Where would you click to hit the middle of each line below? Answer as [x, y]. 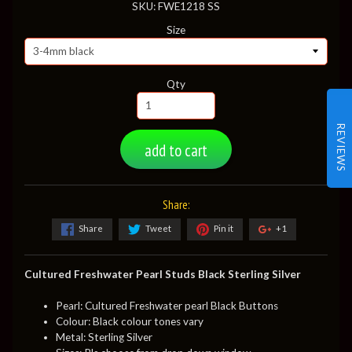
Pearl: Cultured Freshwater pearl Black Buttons [168, 306]
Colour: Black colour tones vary [130, 322]
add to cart [176, 150]
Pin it [224, 228]
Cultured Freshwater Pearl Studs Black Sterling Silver [162, 274]
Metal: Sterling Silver [104, 337]
